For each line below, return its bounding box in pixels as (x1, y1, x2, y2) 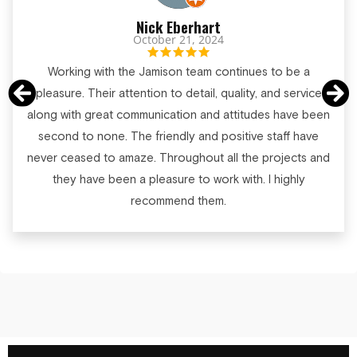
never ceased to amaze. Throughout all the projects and (27, 152, 330, 165)
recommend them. (131, 195, 226, 208)
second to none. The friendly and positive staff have (38, 131, 319, 143)
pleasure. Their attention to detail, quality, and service (35, 88, 322, 100)
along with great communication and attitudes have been (27, 109, 330, 122)
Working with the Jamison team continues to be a (47, 66, 310, 79)
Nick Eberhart (136, 15, 221, 38)
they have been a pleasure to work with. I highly (52, 174, 305, 186)
